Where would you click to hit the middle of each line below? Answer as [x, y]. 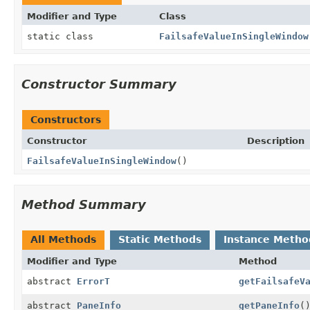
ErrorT [93, 281]
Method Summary [84, 204]
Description [276, 140]
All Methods [63, 239]
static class [63, 36]
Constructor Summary [99, 84]
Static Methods [160, 239]
